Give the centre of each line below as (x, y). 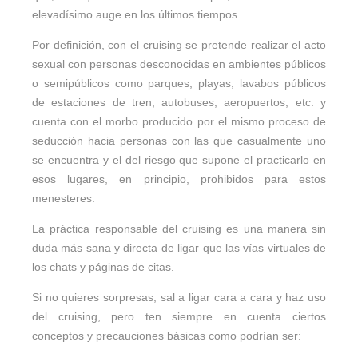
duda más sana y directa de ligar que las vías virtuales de (179, 247)
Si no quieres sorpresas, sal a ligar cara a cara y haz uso (179, 297)
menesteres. (64, 198)
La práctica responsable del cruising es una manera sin (179, 228)
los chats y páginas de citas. (103, 267)
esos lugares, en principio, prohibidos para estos (179, 179)
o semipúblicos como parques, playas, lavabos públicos (179, 83)
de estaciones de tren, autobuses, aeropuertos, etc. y (179, 102)
